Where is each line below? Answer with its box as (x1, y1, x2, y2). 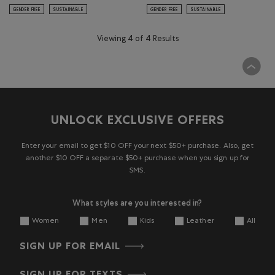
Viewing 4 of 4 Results (96, 36, 179, 44)
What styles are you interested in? (72, 198, 203, 207)
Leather (187, 217, 214, 225)
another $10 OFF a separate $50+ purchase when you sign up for (26, 155, 249, 163)
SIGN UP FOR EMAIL (20, 242, 120, 252)
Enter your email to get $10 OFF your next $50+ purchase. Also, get (21, 142, 254, 150)
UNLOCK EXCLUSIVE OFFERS (50, 115, 225, 128)
